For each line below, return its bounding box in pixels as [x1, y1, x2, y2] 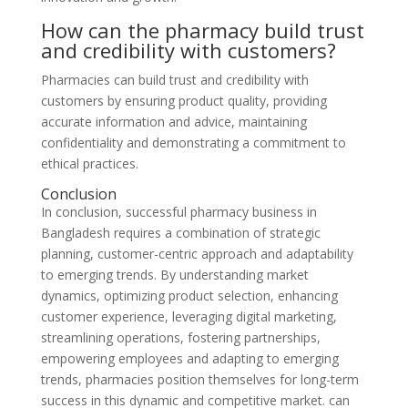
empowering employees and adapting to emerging [40, 350, 339, 368]
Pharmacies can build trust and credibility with [40, 71, 309, 89]
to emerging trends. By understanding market [40, 266, 309, 284]
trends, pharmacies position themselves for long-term [40, 371, 359, 389]
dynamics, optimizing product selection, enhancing [40, 287, 338, 305]
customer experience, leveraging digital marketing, [40, 308, 337, 326]
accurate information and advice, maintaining [40, 113, 307, 131]
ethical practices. [40, 155, 138, 173]
